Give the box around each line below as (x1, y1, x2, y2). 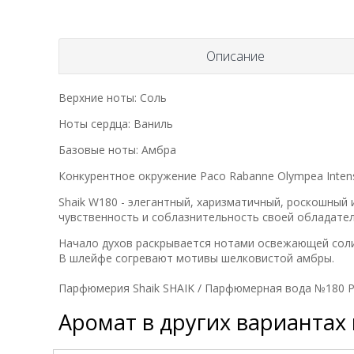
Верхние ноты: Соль (58, 89, 167, 105)
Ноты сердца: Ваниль (58, 115, 173, 131)
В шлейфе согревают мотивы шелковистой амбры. (58, 250, 334, 265)
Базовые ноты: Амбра (58, 141, 176, 157)
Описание (206, 47, 265, 65)
